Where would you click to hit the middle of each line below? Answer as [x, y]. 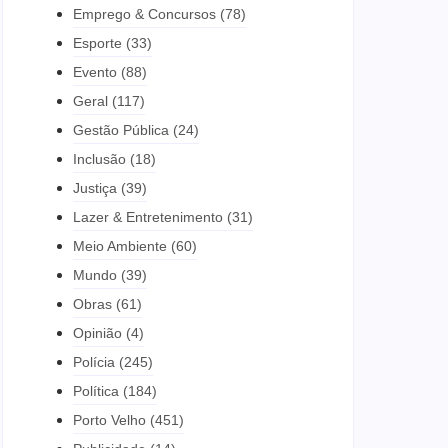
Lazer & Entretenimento [148, 217]
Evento [95, 72]
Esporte [97, 43]
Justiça [95, 188]
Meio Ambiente [120, 246]
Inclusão [99, 159]
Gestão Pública [121, 130]
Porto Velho [109, 420]
